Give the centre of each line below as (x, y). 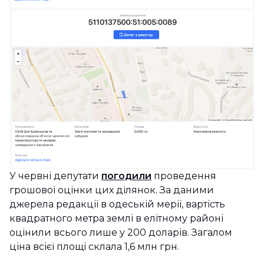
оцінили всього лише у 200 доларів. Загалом (121, 233)
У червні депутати (55, 176)
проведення (184, 176)
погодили (126, 176)
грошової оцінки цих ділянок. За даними (112, 190)
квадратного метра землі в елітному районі (116, 219)
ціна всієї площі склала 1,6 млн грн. (94, 247)
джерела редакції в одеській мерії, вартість (117, 204)
